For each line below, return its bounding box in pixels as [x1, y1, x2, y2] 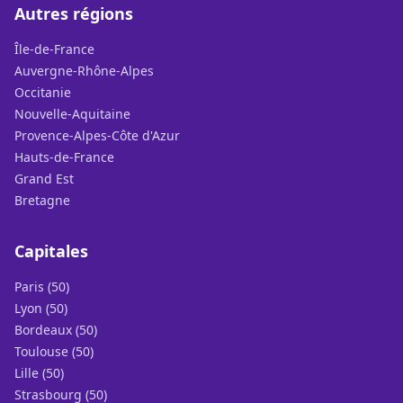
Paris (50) [14, 278, 69, 296]
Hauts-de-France [14, 148, 114, 166]
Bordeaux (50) [14, 321, 97, 339]
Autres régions [14, 3, 133, 25]
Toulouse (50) [14, 343, 94, 361]
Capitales [14, 240, 88, 263]
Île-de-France [14, 40, 94, 58]
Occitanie [14, 84, 71, 102]
